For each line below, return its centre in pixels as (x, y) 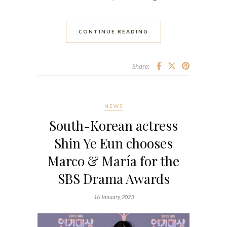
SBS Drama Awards (113, 178)
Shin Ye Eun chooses (113, 143)
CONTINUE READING (113, 31)
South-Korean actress (113, 125)
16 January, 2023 (113, 197)
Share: (141, 66)
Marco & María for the (113, 161)
